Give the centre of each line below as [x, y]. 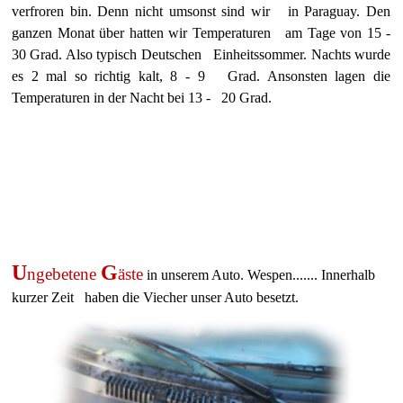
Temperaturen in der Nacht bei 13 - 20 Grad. [142, 98]
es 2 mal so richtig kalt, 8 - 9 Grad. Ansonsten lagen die [201, 76]
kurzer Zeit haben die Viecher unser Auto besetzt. [155, 297]
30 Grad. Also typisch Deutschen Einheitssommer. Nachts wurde [201, 54]
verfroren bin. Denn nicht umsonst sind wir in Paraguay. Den [201, 11]
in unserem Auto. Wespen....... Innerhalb [259, 275]
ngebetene [64, 274]
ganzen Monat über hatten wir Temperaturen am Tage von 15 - [201, 33]
